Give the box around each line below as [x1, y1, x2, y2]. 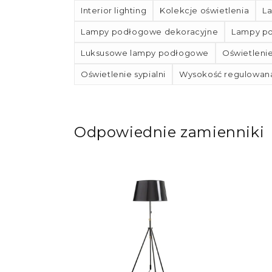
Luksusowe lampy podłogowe [81, 48, 209, 58]
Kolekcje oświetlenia [160, 5, 250, 16]
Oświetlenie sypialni [81, 69, 166, 80]
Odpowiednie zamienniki [74, 123, 265, 141]
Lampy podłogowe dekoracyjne [81, 27, 219, 37]
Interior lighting [81, 5, 147, 16]
